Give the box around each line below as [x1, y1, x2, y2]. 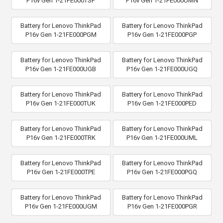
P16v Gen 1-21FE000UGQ [126, 65, 198, 73]
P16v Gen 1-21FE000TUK [26, 100, 96, 107]
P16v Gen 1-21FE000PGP [127, 31, 197, 38]
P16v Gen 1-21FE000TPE [26, 168, 95, 176]
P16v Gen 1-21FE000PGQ [127, 168, 198, 176]
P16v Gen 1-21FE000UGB [25, 65, 97, 73]
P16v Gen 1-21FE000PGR [127, 203, 197, 210]
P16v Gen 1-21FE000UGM [24, 203, 97, 210]
